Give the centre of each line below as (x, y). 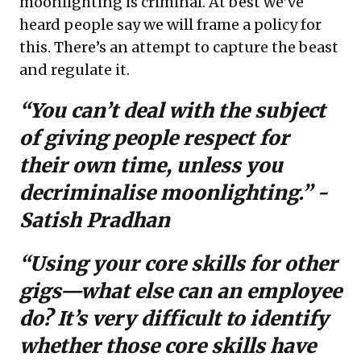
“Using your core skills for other (178, 264)
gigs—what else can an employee (180, 291)
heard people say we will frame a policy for (170, 25)
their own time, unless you (151, 166)
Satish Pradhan (95, 220)
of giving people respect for (154, 138)
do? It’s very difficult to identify (174, 319)
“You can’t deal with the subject (172, 111)
